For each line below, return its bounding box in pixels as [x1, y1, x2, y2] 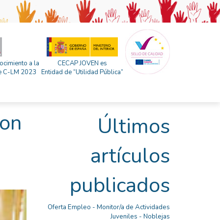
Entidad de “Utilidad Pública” [41, 68, 123, 77]
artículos [90, 142, 170, 170]
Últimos [98, 112, 170, 140]
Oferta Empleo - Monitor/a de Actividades [48, 203, 170, 212]
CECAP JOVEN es [57, 59, 107, 68]
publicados [70, 171, 170, 199]
